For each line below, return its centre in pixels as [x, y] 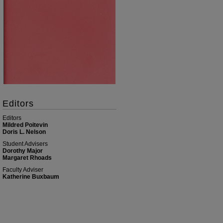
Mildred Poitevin [25, 125]
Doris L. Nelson [24, 132]
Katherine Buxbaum [31, 177]
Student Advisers [25, 144]
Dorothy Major [23, 151]
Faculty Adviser [23, 170]
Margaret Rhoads [27, 158]
